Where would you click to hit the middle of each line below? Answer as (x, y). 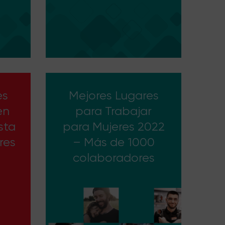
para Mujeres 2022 (114, 127)
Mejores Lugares (114, 95)
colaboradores (114, 158)
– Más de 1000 (114, 142)
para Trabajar (114, 111)
